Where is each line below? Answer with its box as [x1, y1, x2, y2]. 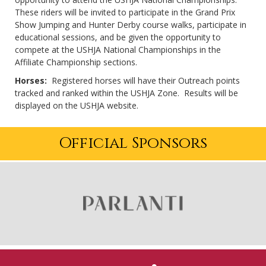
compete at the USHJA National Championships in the [15, 44, 221, 56]
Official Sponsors [59, 133, 207, 154]
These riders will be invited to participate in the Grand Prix [15, 7, 235, 18]
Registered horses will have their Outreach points [52, 75, 240, 87]
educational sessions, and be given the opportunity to [15, 31, 221, 43]
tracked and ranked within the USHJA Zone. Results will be [15, 87, 238, 99]
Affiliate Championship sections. [15, 56, 140, 68]
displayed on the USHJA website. [15, 100, 138, 112]
